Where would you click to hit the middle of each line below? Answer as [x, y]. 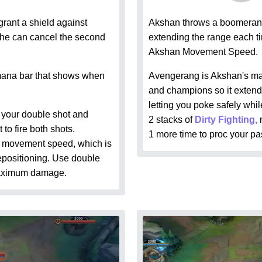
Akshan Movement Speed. [203, 52]
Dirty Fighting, [227, 120]
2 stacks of [172, 120]
